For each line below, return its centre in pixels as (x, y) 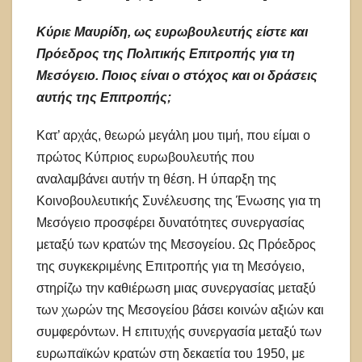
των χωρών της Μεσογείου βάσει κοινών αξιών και (180, 309)
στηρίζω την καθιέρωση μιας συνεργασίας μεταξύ (176, 288)
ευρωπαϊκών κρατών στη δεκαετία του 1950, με (170, 353)
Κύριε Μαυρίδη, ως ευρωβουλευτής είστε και (172, 32)
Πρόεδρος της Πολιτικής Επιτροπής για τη (166, 53)
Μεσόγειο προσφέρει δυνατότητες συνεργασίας (170, 222)
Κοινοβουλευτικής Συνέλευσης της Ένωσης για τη (179, 200)
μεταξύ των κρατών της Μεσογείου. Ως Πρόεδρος (176, 244)
